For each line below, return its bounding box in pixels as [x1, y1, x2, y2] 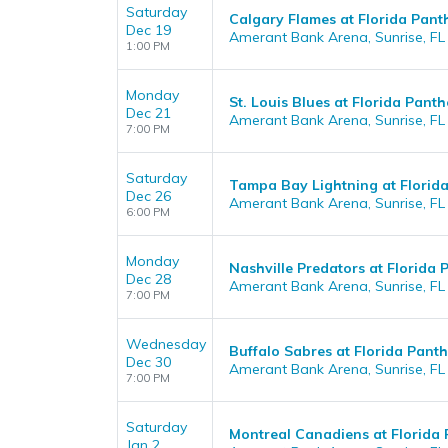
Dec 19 [126, 21, 171, 39]
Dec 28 [126, 270, 171, 288]
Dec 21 [126, 104, 171, 122]
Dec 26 [126, 187, 171, 205]
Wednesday [126, 335, 206, 353]
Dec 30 [126, 353, 171, 371]
